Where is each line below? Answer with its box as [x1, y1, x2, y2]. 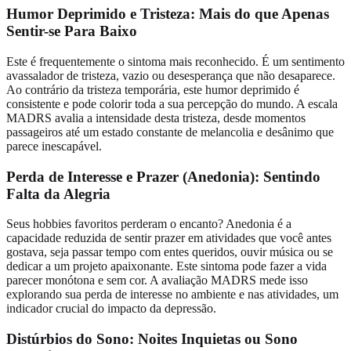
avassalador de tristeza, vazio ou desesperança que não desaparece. [6, 68, 335, 82]
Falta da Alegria [6, 185, 110, 202]
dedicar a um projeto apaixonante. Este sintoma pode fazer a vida [6, 259, 327, 273]
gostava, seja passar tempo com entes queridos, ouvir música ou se [6, 245, 333, 259]
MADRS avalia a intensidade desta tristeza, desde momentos [6, 110, 306, 125]
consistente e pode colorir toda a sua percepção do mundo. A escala [6, 96, 338, 110]
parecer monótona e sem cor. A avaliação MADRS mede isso [6, 273, 308, 288]
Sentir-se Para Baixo [6, 23, 137, 40]
